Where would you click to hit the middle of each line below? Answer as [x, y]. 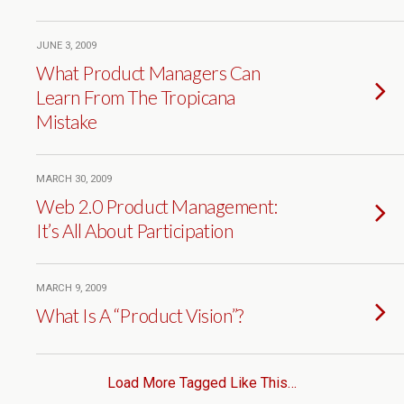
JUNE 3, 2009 [66, 46]
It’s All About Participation [135, 230]
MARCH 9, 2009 [71, 288]
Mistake [67, 121]
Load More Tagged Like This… [202, 383]
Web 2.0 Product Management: [157, 206]
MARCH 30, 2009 [74, 179]
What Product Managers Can [148, 73]
